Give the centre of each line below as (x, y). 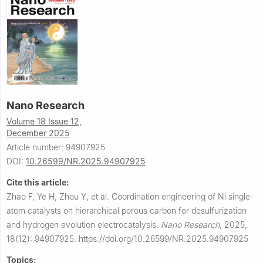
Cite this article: (38, 182)
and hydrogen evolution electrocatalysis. (84, 224)
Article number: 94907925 (56, 147)
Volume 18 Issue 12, (44, 121)
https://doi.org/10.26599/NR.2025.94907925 (163, 238)
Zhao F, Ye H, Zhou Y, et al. (59, 196)
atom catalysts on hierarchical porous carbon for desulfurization (127, 210)
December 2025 (38, 133)
